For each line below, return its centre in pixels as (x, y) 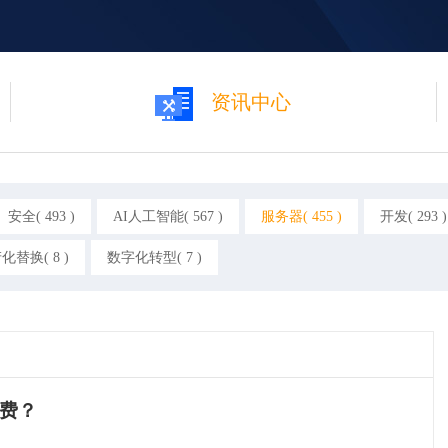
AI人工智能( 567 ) (168, 216)
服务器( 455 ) (301, 216)
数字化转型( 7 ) (154, 257)
